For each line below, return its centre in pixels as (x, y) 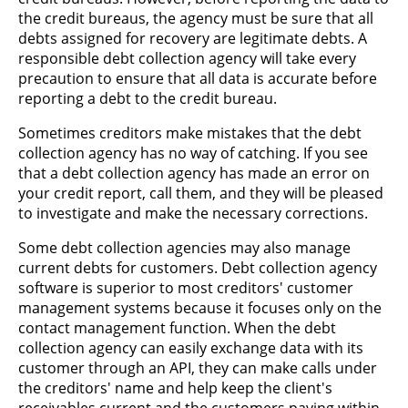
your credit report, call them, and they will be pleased (201, 193)
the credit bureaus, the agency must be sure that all (196, 18)
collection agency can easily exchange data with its (191, 347)
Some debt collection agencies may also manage (184, 247)
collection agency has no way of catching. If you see (193, 153)
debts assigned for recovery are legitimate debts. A (193, 38)
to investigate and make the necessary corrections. (193, 213)
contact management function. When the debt (177, 327)
